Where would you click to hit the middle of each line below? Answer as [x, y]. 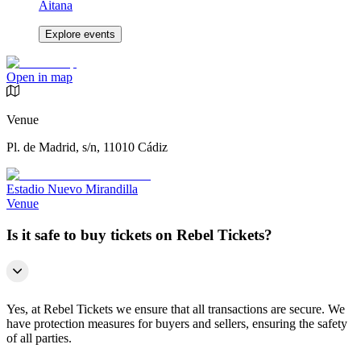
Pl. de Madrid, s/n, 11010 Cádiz [87, 147]
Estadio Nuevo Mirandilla [72, 189]
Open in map [39, 77]
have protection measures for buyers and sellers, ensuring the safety [177, 323]
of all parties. [39, 338]
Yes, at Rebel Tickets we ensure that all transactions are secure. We [176, 309]
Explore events [80, 35]
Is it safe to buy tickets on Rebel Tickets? [139, 234]
